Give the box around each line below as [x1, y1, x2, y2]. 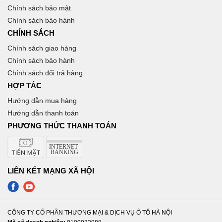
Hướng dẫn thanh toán [7, 109, 79, 117]
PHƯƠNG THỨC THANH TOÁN [7, 121, 116, 130]
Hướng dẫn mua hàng [7, 97, 77, 105]
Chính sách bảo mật [7, 4, 71, 12]
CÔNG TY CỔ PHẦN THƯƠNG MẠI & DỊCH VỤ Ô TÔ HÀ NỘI [7, 209, 172, 217]
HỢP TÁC [7, 81, 42, 90]
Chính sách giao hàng [7, 44, 76, 53]
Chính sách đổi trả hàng [7, 69, 83, 77]
